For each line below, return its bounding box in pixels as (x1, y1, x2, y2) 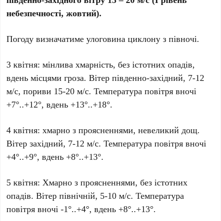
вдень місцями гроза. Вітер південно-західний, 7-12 (6, 72, 205, 83)
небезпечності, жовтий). (6, 7, 102, 19)
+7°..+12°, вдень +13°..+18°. (6, 98, 113, 110)
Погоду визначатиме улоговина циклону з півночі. (6, 33, 200, 44)
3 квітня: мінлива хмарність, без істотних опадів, (6, 58, 195, 70)
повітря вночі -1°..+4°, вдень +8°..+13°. (6, 203, 156, 215)
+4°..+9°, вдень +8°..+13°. (6, 150, 104, 162)
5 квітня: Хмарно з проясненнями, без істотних (6, 176, 188, 188)
